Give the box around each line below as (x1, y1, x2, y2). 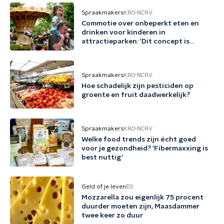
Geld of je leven (81, 183, 126, 189)
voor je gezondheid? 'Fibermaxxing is (81, 145, 208, 152)
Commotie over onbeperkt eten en (81, 20, 199, 27)
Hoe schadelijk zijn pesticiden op (81, 82, 193, 89)
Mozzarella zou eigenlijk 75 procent (81, 194, 203, 201)
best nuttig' (81, 154, 123, 161)
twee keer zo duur (81, 212, 143, 219)
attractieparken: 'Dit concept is (81, 38, 189, 45)
